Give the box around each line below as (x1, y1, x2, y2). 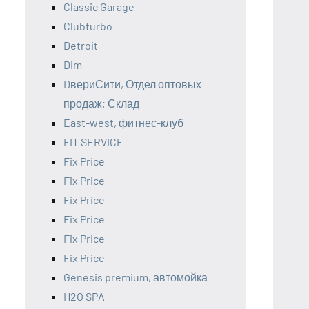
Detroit (63, 38, 98, 52)
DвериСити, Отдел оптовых (63, 77, 201, 90)
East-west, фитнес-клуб (63, 115, 183, 129)
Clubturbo (63, 19, 112, 32)
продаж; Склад (63, 96, 139, 110)
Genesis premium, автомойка (63, 270, 208, 283)
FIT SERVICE (63, 134, 123, 148)
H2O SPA (63, 289, 105, 303)
